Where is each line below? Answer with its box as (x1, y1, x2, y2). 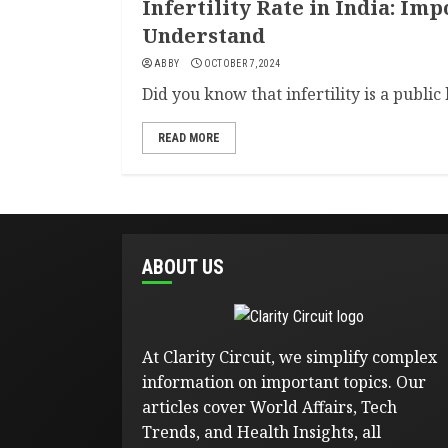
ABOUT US (142, 255, 224, 279)
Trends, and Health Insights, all (142, 421, 381, 443)
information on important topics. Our (142, 371, 426, 393)
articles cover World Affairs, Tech (142, 396, 397, 418)
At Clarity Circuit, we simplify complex (142, 346, 437, 368)
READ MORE (158, 131, 220, 145)
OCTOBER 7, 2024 (203, 58, 281, 69)
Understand (142, 22, 265, 49)
